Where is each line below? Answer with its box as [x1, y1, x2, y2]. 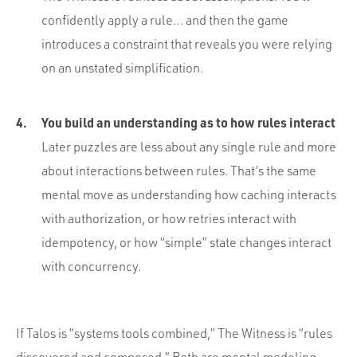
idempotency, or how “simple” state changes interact [41, 233, 331, 250]
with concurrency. [41, 257, 141, 274]
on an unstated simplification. [41, 59, 203, 76]
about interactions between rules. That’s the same [41, 162, 316, 178]
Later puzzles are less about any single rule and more [41, 138, 336, 155]
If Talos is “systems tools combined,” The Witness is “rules [16, 324, 332, 341]
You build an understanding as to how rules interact [41, 113, 335, 131]
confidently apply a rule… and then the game [41, 11, 288, 28]
